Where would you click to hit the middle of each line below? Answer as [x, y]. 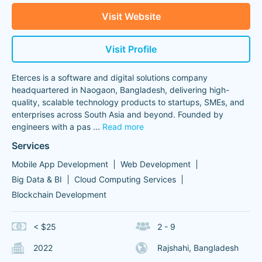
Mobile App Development [60, 164]
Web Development [156, 164]
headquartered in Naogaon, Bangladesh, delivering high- [120, 90]
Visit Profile [131, 49]
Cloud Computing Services [125, 179]
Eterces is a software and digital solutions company [110, 77]
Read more [123, 127]
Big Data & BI [37, 179]
